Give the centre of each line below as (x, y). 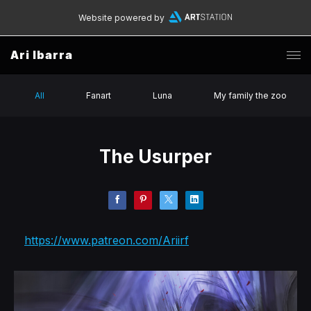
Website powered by (121, 18)
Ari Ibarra (42, 55)
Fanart (99, 95)
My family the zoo (250, 95)
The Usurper (155, 157)
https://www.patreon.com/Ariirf (107, 240)
